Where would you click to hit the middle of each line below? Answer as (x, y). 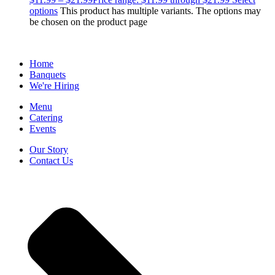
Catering (46, 118)
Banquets (48, 75)
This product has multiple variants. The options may (161, 11)
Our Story (49, 150)
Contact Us (51, 161)
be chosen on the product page (88, 22)
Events (43, 129)
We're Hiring (54, 86)
